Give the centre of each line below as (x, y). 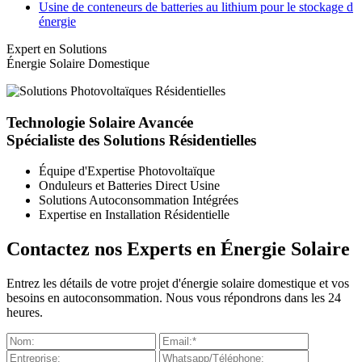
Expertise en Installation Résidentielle (134, 215)
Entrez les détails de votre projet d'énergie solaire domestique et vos (178, 284)
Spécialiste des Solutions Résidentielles (131, 140)
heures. (25, 313)
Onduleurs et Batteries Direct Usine (129, 186)
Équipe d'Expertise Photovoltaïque (127, 171)
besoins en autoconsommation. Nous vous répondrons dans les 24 (174, 298)
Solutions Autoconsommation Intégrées (139, 200)
